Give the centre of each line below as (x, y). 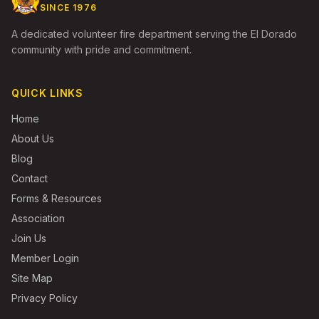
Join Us (29, 239)
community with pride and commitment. (101, 50)
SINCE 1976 (68, 8)
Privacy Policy (45, 298)
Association (38, 219)
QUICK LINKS (47, 93)
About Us (33, 139)
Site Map (32, 278)
